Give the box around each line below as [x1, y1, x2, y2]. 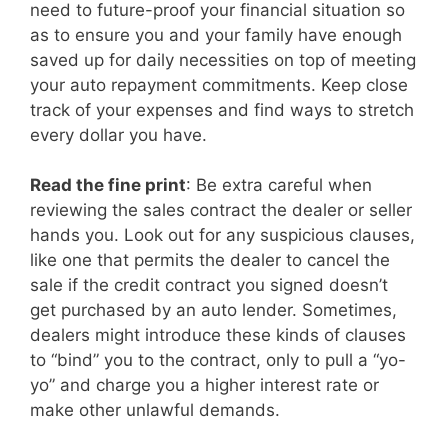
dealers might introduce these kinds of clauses [30, 325, 406, 346]
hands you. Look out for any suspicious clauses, [30, 225, 415, 246]
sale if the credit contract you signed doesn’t [30, 275, 388, 296]
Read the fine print [30, 175, 186, 196]
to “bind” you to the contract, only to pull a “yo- [30, 350, 406, 371]
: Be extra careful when [186, 175, 372, 196]
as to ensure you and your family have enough [30, 24, 402, 45]
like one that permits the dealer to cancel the [30, 250, 390, 271]
